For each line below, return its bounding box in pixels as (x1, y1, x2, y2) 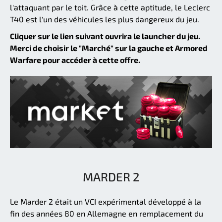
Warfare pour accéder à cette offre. (10, 55, 140, 64)
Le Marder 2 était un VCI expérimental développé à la (10, 197, 201, 207)
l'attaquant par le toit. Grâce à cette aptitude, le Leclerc (10, 2, 210, 12)
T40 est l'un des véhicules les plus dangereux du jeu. (10, 14, 199, 24)
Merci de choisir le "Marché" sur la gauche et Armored (10, 43, 208, 53)
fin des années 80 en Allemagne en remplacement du (10, 209, 203, 219)
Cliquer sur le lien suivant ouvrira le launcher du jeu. (10, 31, 200, 41)
